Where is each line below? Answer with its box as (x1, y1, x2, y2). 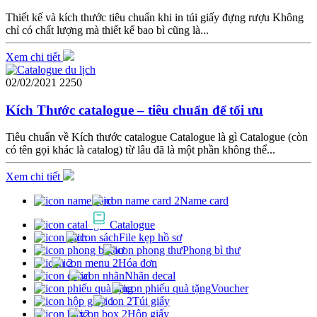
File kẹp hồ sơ (119, 231, 182, 244)
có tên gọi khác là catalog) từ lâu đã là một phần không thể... (6, 144, 275, 156)
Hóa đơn (118, 257, 157, 270)
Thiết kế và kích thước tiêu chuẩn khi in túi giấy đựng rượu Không (6, 11, 304, 23)
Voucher (211, 282, 248, 295)
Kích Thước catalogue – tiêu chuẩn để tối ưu (6, 102, 263, 117)
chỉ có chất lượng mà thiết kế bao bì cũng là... (6, 23, 209, 36)
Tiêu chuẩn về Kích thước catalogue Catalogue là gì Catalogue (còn (6, 131, 308, 144)
